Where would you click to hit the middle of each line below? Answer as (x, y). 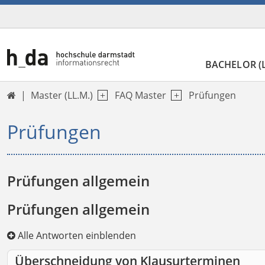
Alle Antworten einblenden (76, 236)
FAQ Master (141, 96)
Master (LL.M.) (62, 96)
